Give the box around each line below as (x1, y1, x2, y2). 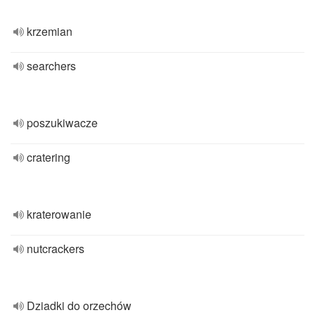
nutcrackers (27, 240, 84, 257)
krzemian (27, 23, 72, 39)
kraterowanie (27, 206, 91, 222)
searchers (27, 58, 76, 74)
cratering (27, 149, 70, 165)
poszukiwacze (27, 115, 98, 131)
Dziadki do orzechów (27, 297, 131, 314)
